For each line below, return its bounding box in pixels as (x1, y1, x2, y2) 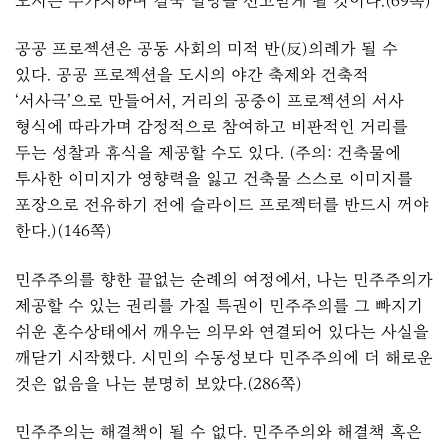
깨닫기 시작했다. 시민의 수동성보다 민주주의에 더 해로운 (15, 347, 433, 367)
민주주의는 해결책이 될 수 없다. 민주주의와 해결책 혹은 (15, 422, 422, 442)
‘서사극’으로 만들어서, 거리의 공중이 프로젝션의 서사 (15, 91, 404, 111)
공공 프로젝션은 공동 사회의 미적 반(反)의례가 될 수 (15, 39, 398, 59)
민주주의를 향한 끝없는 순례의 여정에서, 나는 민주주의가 (15, 269, 433, 289)
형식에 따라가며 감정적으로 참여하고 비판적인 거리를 (15, 117, 408, 137)
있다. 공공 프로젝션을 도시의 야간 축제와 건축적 (15, 65, 369, 85)
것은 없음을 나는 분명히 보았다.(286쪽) (15, 373, 302, 393)
